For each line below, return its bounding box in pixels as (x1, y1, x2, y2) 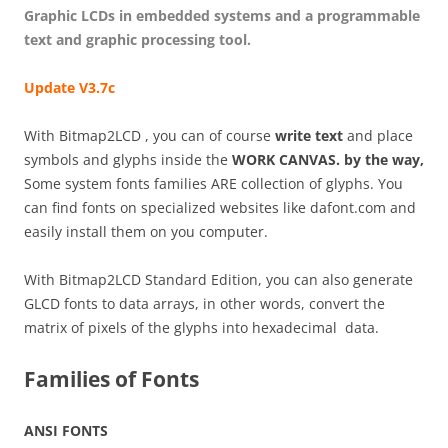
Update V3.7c (24, 78, 115, 97)
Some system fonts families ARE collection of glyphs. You (24, 174, 403, 193)
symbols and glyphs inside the (24, 150, 232, 169)
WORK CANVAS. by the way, (232, 150, 424, 169)
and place (343, 126, 413, 145)
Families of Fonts (24, 365, 199, 393)
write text (275, 126, 343, 145)
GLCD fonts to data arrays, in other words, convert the (24, 294, 385, 313)
